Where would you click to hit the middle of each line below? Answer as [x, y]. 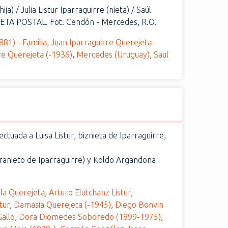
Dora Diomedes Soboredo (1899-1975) [90, 217]
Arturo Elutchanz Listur [90, 192]
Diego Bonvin [139, 205]
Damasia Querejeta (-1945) [63, 205]
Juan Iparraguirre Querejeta [102, 42]
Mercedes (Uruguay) [113, 54]
